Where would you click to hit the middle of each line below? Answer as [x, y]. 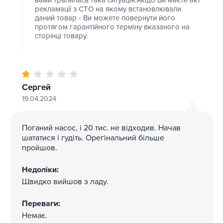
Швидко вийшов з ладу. [65, 181]
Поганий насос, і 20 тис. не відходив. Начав [101, 128]
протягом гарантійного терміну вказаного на [112, 27]
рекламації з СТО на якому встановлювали [108, 9]
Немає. [35, 215]
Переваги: [41, 203]
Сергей [36, 87]
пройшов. [40, 148]
